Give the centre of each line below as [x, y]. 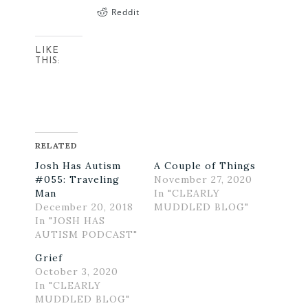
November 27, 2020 [203, 179]
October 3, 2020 [76, 271]
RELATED [56, 145]
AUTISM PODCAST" [86, 234]
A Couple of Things [205, 165]
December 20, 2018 [84, 207]
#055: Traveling [77, 179]
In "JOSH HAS [70, 220]
